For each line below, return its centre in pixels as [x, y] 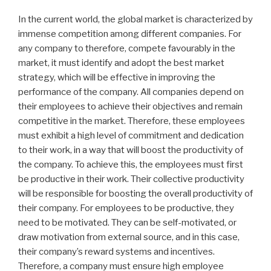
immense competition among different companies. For [130, 34]
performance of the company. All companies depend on [131, 92]
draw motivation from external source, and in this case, [129, 237]
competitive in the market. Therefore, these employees [132, 121]
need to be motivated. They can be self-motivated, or [127, 223]
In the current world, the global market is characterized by [135, 20]
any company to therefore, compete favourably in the [127, 49]
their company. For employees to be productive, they [126, 208]
